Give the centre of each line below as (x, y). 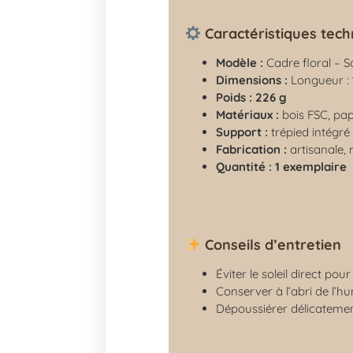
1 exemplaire (311, 166)
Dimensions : (254, 80)
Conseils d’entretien (271, 244)
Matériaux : (248, 114)
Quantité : (244, 166)
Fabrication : (252, 149)
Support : (242, 132)
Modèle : (240, 62)
